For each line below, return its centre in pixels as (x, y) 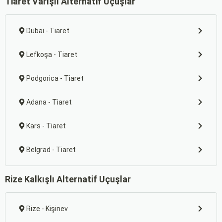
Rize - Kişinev (47, 209)
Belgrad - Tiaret (51, 150)
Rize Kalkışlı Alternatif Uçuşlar (68, 179)
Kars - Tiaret (46, 126)
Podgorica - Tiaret (55, 78)
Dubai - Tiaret (48, 31)
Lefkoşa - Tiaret (52, 55)
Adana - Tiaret (49, 102)
